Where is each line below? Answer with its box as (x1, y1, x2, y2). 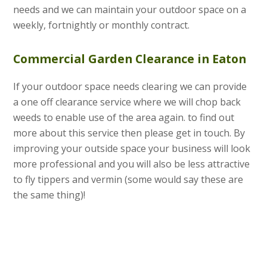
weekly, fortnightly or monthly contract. (13, 18, 190, 32)
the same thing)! (13, 188, 86, 202)
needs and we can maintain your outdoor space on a (13, 3, 247, 17)
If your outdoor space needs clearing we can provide (13, 80, 247, 94)
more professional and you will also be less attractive (13, 157, 250, 171)
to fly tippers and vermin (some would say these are (13, 173, 244, 187)
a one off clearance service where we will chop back (13, 95, 241, 109)
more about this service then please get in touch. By (13, 126, 246, 140)
